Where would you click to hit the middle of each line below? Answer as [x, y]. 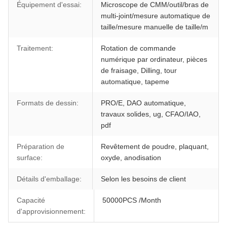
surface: [30, 157]
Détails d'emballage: [49, 179]
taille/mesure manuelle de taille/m [154, 27]
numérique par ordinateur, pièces [154, 59]
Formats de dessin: [48, 103]
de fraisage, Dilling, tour [139, 70]
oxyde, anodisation [131, 157]
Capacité [31, 200]
